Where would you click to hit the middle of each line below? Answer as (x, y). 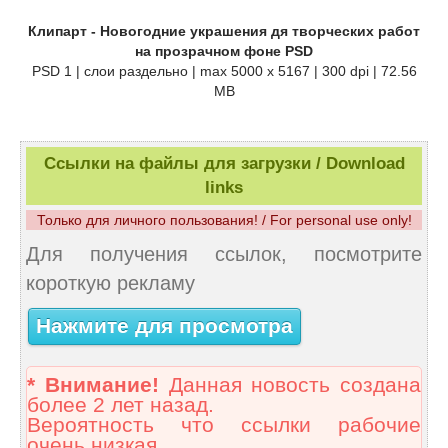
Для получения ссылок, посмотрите (224, 253)
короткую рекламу (110, 282)
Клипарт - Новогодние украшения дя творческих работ (224, 30)
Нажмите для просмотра (164, 326)
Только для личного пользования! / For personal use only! (224, 219)
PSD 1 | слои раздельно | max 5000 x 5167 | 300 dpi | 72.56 (224, 70)
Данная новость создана (289, 384)
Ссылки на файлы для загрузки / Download (224, 163)
